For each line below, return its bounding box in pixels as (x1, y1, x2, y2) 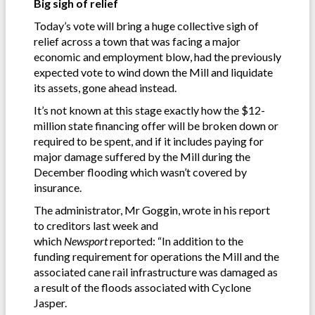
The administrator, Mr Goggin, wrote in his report (34, 202, 270, 217)
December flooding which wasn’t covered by (34, 165, 247, 179)
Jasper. (34, 295, 67, 309)
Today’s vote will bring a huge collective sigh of (34, 18, 259, 32)
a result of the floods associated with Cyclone (34, 280, 251, 294)
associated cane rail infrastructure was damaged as (34, 264, 278, 278)
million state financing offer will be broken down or (34, 118, 278, 132)
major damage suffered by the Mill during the (34, 149, 250, 163)
